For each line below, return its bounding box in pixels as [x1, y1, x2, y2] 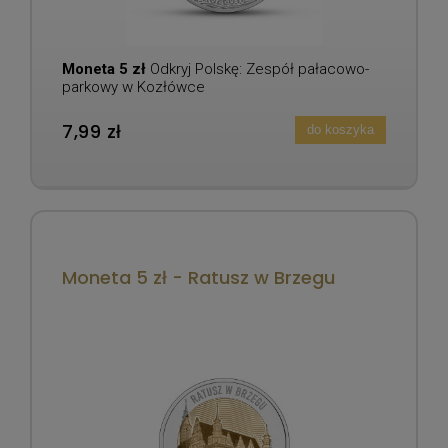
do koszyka [306, 122, 374, 138]
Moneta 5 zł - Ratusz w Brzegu [62, 264, 335, 290]
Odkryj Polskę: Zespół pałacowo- [146, 59, 369, 78]
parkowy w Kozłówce [62, 77, 205, 96]
